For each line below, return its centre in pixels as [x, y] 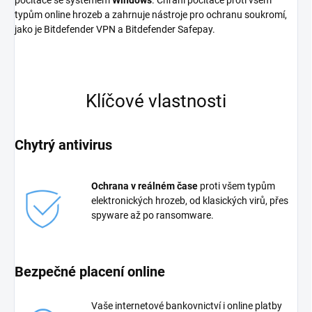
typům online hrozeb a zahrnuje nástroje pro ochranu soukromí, [151, 14]
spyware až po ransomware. [153, 215]
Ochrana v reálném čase [145, 186]
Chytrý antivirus [63, 145]
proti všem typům [236, 186]
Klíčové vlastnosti [156, 101]
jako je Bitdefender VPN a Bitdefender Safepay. [115, 29]
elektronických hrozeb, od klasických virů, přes [190, 200]
